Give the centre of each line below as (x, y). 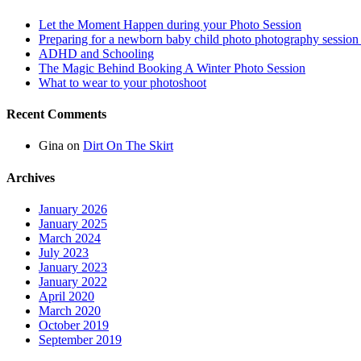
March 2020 (70, 310)
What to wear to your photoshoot (122, 82)
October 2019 (74, 325)
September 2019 (80, 339)
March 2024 (70, 238)
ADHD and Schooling (96, 53)
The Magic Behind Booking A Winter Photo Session (172, 68)
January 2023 (73, 267)
